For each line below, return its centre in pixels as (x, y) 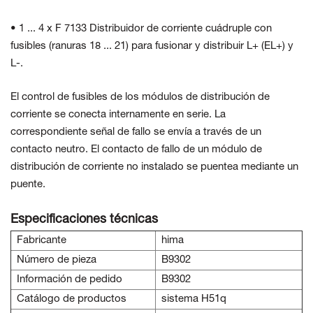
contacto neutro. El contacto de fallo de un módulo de (136, 150)
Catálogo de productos (72, 299)
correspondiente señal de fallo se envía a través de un (136, 132)
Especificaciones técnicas (84, 220)
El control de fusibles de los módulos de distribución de (140, 97)
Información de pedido (70, 280)
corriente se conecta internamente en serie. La (118, 115)
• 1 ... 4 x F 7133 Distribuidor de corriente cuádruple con (141, 29)
